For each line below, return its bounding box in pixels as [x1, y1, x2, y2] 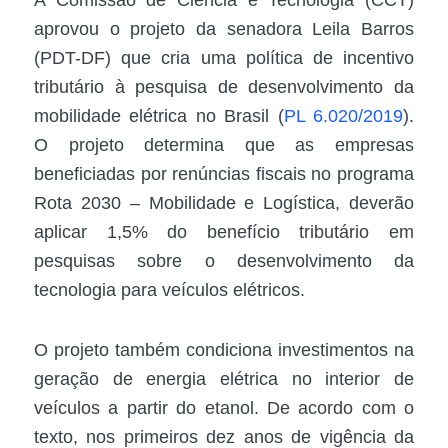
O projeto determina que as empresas [34, 134, 414, 155]
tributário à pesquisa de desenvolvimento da [34, 76, 414, 97]
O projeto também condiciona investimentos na [34, 340, 414, 361]
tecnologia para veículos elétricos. [34, 279, 305, 300]
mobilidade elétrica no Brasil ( [34, 105, 284, 126]
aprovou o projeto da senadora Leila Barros [34, 18, 414, 39]
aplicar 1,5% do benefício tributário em [34, 221, 414, 242]
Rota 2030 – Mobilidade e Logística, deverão [34, 192, 414, 213]
